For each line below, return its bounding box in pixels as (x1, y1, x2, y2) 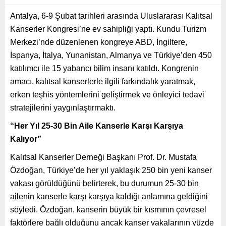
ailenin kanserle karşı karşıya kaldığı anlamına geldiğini (10, 192, 208, 201)
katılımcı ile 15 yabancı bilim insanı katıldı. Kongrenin (10, 64, 199, 73)
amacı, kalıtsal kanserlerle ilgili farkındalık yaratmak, (10, 77, 195, 86)
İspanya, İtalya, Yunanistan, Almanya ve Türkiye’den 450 (10, 50, 212, 60)
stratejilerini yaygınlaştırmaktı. (10, 103, 116, 112)
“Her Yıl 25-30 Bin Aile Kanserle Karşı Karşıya (10, 121, 183, 130)
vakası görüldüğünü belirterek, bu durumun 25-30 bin (10, 179, 199, 188)
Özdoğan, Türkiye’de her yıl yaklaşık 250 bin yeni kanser (10, 165, 212, 175)
